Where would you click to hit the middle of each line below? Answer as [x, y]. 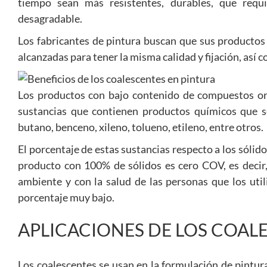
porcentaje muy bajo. [66, 197]
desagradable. [50, 18]
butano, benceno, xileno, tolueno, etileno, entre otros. [141, 127]
